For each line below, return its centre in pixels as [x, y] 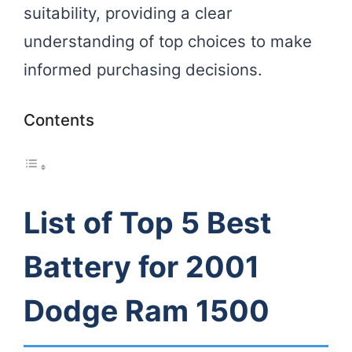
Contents [59, 119]
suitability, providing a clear [128, 13]
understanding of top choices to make [168, 42]
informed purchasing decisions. [143, 70]
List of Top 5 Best [148, 223]
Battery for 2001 [141, 267]
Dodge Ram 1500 [147, 311]
